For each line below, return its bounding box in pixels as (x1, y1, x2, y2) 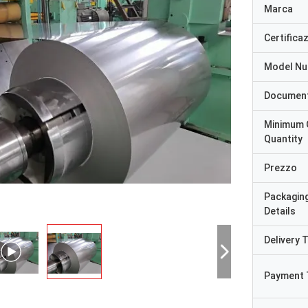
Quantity (264, 133, 302, 144)
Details (264, 206, 296, 217)
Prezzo (264, 162, 297, 173)
